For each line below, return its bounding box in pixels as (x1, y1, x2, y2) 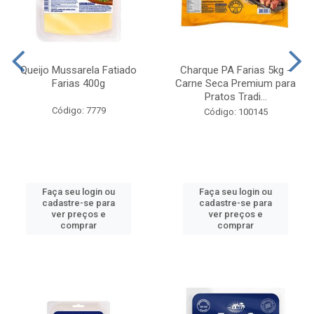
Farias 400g (52, 77, 105, 90)
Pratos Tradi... (204, 90, 267, 104)
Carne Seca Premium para (175, 77, 296, 90)
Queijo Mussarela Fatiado (20, 64, 137, 77)
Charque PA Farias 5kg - (180, 64, 291, 77)
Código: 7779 (51, 105, 106, 116)
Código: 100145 (203, 107, 268, 118)
